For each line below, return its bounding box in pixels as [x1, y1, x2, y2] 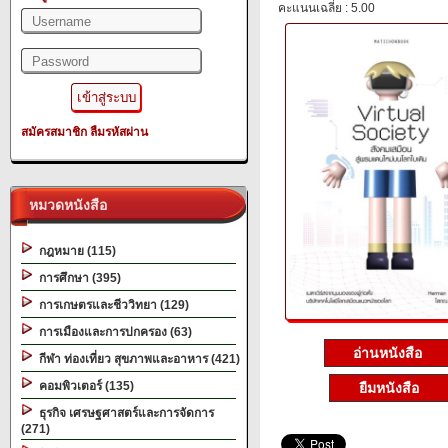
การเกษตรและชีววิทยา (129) [33, 298, 189, 312]
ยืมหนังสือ [359, 380, 419, 397]
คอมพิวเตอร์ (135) [33, 379, 134, 393]
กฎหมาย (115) [33, 244, 116, 258]
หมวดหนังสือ [21, 197, 107, 213]
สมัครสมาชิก [21, 125, 87, 139]
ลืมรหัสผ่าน [90, 125, 148, 139]
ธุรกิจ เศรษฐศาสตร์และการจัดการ [33, 406, 214, 420]
